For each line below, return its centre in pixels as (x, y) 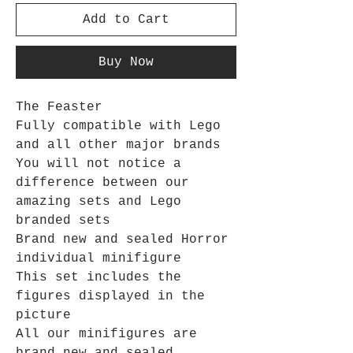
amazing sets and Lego (98, 202)
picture (43, 315)
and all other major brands (118, 145)
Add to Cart (126, 20)
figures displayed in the (110, 296)
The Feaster (59, 107)
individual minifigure (98, 258)
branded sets (63, 221)
